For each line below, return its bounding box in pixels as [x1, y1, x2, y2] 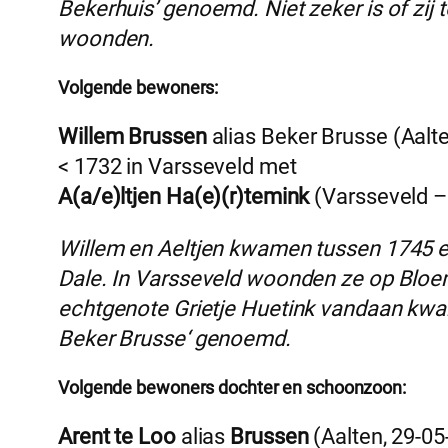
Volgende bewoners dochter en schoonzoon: [58, 377, 406, 399]
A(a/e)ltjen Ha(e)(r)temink [58, 184, 310, 210]
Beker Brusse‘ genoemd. [58, 326, 291, 352]
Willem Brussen [58, 124, 207, 150]
